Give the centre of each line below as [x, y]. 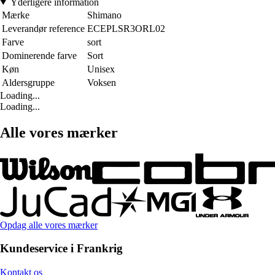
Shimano [104, 15]
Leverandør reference [43, 28]
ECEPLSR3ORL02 [126, 28]
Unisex [101, 69]
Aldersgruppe [28, 82]
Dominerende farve [39, 55]
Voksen [102, 82]
